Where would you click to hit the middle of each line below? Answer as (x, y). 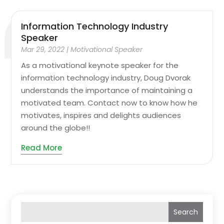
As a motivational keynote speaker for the (100, 65)
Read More (42, 148)
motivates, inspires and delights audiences (101, 115)
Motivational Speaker (107, 50)
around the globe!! (56, 128)
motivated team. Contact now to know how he (109, 103)
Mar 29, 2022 (43, 50)
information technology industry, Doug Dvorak (106, 78)
